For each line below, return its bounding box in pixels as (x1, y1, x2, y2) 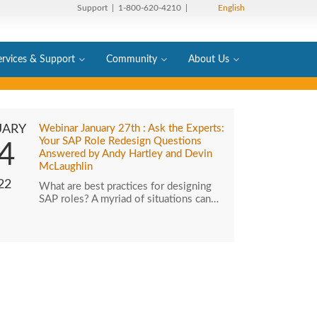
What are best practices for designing (39, 181, 212, 192)
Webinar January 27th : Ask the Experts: (39, 123, 225, 134)
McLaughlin (39, 161, 93, 172)
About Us (188, 54, 229, 64)
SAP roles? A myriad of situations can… (39, 194, 219, 204)
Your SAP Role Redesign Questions (39, 136, 202, 146)
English (218, 4, 245, 12)
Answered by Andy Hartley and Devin (39, 149, 213, 159)
